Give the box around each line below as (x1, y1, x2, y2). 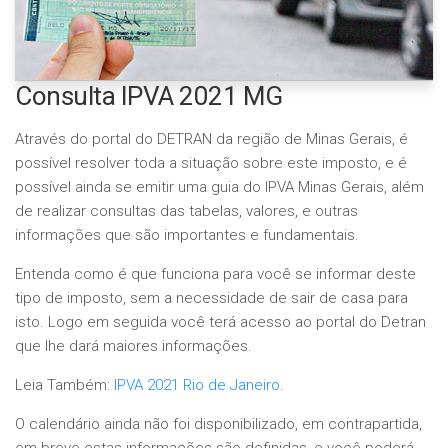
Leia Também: (15, 376, 114, 394)
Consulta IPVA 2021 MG (15, 81, 283, 111)
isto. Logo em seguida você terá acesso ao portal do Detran (15, 313, 426, 331)
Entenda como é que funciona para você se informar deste (15, 265, 416, 283)
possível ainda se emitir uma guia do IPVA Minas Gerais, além (15, 178, 424, 196)
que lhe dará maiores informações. (15, 337, 252, 355)
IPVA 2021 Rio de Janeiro (114, 376, 280, 394)
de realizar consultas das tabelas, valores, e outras (15, 202, 358, 220)
